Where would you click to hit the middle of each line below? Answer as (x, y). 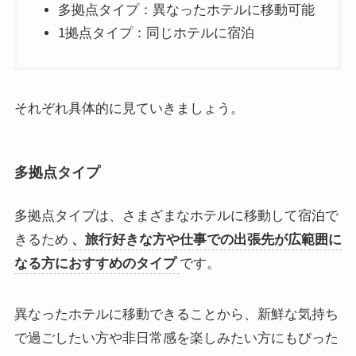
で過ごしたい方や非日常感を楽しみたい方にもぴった (176, 339)
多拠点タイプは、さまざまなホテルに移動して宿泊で (176, 216)
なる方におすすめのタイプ (95, 264)
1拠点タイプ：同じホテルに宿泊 (156, 33)
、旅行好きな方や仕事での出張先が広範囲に (206, 240)
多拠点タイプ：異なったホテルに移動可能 (186, 10)
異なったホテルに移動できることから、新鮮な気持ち (176, 315)
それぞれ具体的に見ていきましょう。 (129, 108)
